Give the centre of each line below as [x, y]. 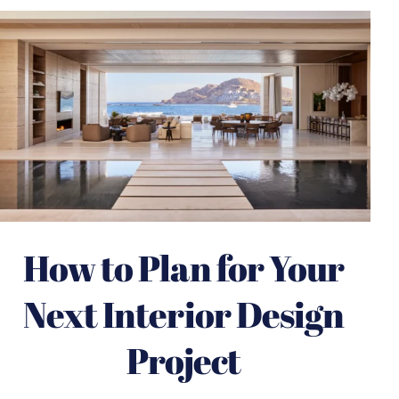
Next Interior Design [183, 314]
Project [183, 360]
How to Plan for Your [183, 268]
